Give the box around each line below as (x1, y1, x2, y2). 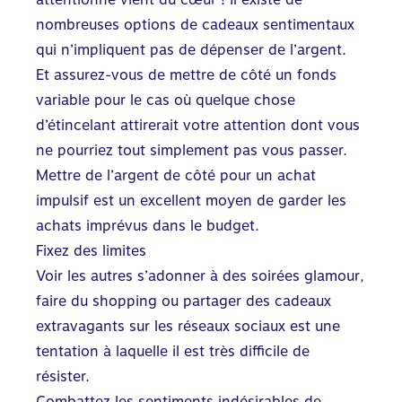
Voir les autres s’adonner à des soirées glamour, (36, 267, 364, 284)
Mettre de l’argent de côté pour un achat (36, 166, 316, 184)
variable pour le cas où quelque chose (36, 91, 295, 109)
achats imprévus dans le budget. (36, 216, 259, 234)
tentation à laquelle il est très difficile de (36, 342, 310, 360)
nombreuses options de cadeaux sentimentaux (36, 15, 354, 33)
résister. (36, 367, 90, 385)
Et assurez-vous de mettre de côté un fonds (36, 66, 336, 83)
